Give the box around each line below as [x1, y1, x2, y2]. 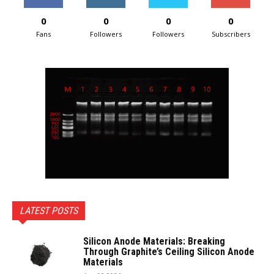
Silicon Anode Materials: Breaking [83, 235, 225, 248]
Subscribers [211, 29, 250, 39]
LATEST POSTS [20, 205, 78, 217]
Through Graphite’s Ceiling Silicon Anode [83, 246, 254, 258]
